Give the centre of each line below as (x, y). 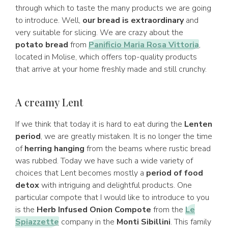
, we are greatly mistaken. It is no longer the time (126, 136)
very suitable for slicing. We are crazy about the (99, 33)
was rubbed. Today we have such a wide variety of (104, 161)
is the (26, 210)
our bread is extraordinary (133, 20)
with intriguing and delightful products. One (116, 185)
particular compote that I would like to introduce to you (112, 197)
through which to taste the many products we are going (113, 8)
